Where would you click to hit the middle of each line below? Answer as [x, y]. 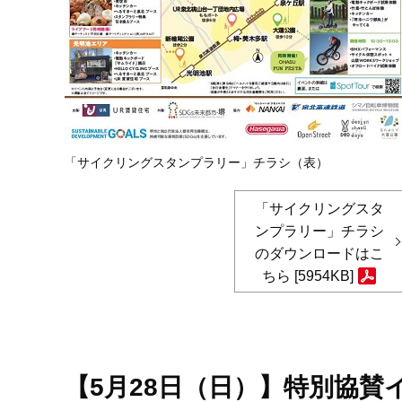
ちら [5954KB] [308, 276]
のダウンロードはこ [319, 253]
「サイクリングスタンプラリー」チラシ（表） [197, 162]
